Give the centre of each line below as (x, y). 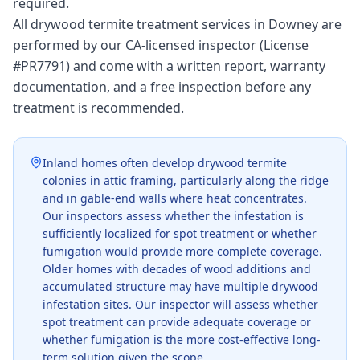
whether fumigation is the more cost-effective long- (182, 340)
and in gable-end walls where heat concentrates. (175, 198)
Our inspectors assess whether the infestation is (173, 216)
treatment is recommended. (98, 108)
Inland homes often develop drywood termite (165, 163)
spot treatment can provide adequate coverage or (177, 322)
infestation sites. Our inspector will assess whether (180, 304)
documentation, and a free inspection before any (162, 87)
